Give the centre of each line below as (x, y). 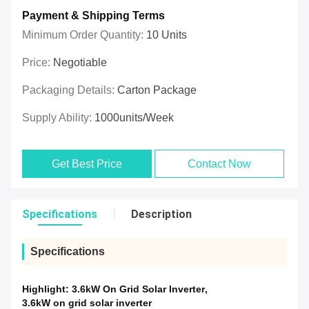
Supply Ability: (58, 118)
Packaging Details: (70, 90)
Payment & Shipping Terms (93, 16)
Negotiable (80, 63)
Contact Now (220, 164)
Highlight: (47, 289)
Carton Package (157, 90)
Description (161, 215)
